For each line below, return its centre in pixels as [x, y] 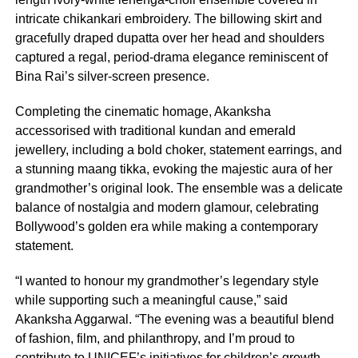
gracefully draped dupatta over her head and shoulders [169, 38]
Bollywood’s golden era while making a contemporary [166, 226]
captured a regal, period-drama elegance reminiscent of [171, 57]
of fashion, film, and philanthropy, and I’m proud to [155, 338]
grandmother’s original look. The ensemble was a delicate [179, 188]
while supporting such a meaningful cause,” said [151, 300]
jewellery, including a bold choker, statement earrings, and [178, 149]
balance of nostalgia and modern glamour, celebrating [167, 207]
